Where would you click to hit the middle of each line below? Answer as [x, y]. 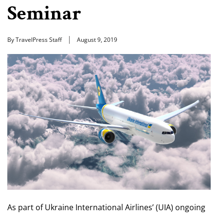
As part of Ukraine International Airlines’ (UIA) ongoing [106, 207]
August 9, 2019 [97, 40]
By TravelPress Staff [35, 40]
